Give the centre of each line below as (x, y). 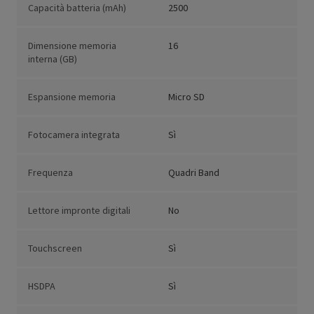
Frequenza (50, 173)
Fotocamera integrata (74, 135)
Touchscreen (55, 248)
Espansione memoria (72, 97)
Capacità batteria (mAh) (77, 8)
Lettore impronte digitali (79, 211)
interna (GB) (53, 59)
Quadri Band (194, 173)
